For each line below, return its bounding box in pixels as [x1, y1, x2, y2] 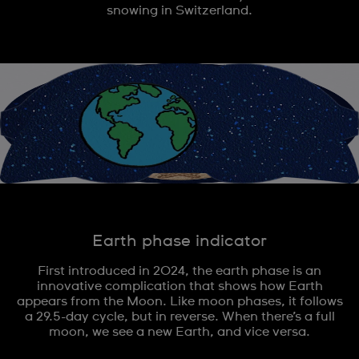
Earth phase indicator [92, 233, 267, 249]
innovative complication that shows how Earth [36, 280, 323, 292]
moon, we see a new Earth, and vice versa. [49, 325, 310, 338]
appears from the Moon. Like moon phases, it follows [16, 295, 343, 308]
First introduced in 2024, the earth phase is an [38, 264, 321, 277]
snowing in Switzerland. [107, 4, 252, 17]
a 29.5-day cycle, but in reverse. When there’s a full [24, 310, 335, 323]
